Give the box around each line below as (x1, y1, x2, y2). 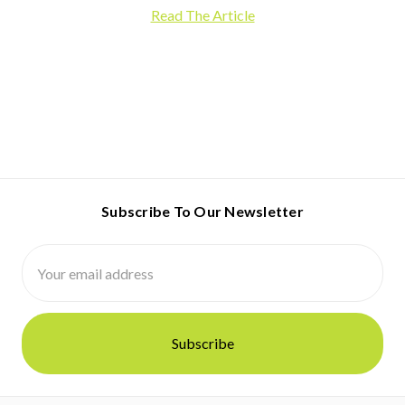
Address (22, 268, 73, 285)
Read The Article (150, 5, 255, 24)
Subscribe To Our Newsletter (101, 202, 304, 220)
